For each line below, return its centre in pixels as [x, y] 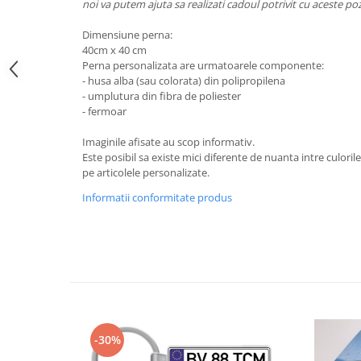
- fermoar [104, 111]
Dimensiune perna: [127, 35]
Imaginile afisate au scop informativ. [168, 142]
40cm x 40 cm [114, 50]
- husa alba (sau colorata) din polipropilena [184, 81]
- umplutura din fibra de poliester [162, 96]
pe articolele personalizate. [147, 172]
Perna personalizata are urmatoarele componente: [203, 65]
